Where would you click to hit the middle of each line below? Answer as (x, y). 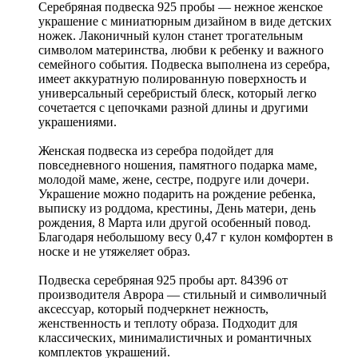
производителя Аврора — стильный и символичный (183, 295)
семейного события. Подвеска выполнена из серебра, (184, 65)
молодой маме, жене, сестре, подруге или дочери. (174, 180)
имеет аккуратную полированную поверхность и (173, 79)
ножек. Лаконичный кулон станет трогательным (171, 36)
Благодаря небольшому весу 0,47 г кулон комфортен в (186, 237)
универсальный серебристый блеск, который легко (177, 93)
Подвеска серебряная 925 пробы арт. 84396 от (163, 280)
